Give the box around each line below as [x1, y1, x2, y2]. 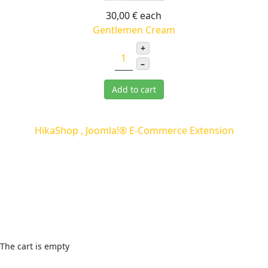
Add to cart [111, 84, 156, 95]
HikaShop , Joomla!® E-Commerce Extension [34, 124, 234, 137]
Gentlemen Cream [92, 23, 175, 36]
